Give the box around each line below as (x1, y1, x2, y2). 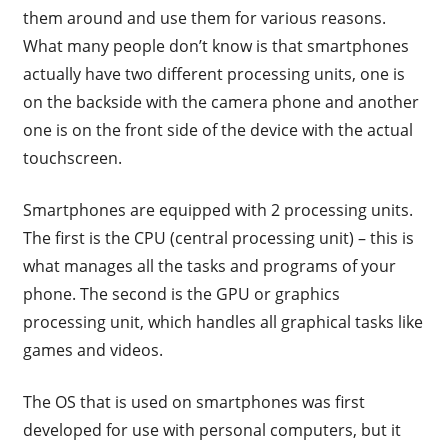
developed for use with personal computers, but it (22, 419, 401, 442)
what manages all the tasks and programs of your (22, 255, 396, 278)
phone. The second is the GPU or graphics (22, 283, 340, 306)
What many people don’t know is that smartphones (22, 35, 409, 58)
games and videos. (22, 339, 163, 362)
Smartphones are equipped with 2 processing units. (22, 199, 413, 222)
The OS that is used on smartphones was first (22, 391, 365, 414)
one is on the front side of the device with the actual (22, 119, 413, 142)
